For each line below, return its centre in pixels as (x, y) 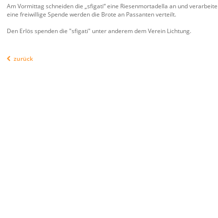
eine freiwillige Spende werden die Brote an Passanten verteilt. (91, 14)
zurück (23, 58)
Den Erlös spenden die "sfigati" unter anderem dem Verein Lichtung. (99, 31)
